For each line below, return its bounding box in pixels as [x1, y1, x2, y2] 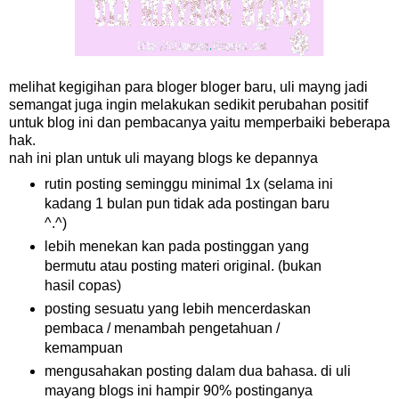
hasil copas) [44, 278, 121, 294]
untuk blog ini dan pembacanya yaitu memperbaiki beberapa [9, 115, 390, 131]
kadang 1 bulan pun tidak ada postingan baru [44, 196, 330, 212]
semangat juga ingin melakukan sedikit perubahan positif [9, 97, 368, 113]
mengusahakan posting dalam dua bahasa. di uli [44, 363, 351, 379]
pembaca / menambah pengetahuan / [44, 321, 280, 337]
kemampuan [44, 340, 123, 356]
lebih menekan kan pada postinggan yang [44, 239, 309, 255]
